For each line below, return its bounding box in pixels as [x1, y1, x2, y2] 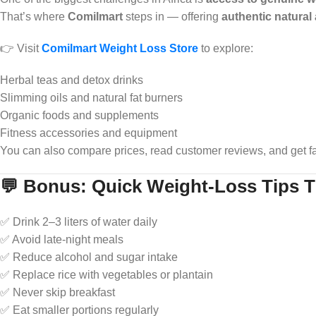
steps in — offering [123, 10, 221, 23]
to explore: [198, 42, 253, 54]
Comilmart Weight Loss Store [42, 42, 198, 54]
